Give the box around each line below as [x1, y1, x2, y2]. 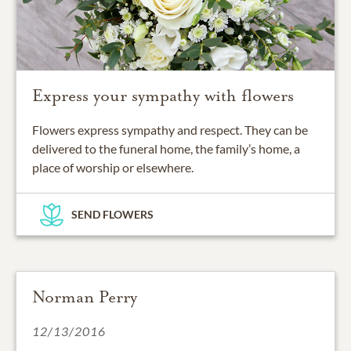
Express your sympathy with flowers [32, 85, 294, 107]
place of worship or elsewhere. [32, 160, 194, 175]
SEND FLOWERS [71, 208, 154, 222]
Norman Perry [32, 287, 137, 308]
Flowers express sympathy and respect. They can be [32, 122, 308, 138]
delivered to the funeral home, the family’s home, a [32, 141, 300, 157]
